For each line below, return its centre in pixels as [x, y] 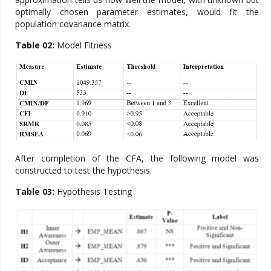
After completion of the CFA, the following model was [137, 158]
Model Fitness [83, 45]
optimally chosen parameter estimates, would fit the [137, 11]
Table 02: [35, 45]
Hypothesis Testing [93, 192]
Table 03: [35, 192]
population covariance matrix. [73, 24]
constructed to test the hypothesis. [83, 171]
